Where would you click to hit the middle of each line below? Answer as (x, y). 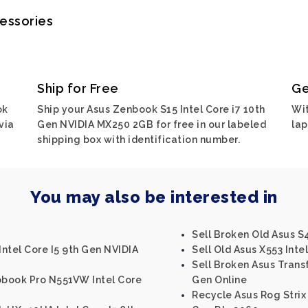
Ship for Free (78, 88)
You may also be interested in (154, 197)
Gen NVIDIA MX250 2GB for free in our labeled (152, 124)
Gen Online (219, 280)
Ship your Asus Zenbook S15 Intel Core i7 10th (151, 109)
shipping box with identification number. (139, 140)
